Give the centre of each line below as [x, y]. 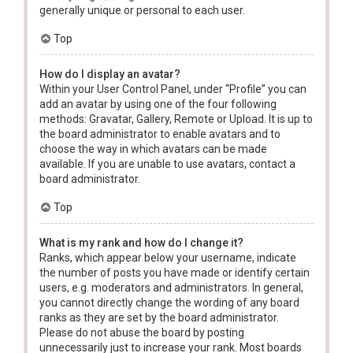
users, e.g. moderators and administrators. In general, [171, 288]
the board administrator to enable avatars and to [160, 134]
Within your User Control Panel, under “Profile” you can [173, 89]
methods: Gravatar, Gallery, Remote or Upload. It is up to [176, 119]
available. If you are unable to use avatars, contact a [167, 164]
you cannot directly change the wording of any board [169, 303]
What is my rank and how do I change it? [141, 243]
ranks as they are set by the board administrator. [159, 318]
